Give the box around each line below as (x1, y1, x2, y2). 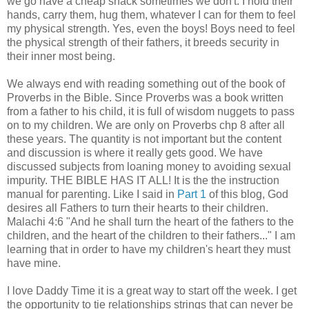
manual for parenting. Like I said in (7, 188, 177, 201)
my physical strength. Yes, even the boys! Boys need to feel (7, 23, 295, 35)
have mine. (7, 257, 61, 270)
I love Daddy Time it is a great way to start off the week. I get (7, 285, 297, 297)
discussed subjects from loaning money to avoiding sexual (7, 161, 291, 173)
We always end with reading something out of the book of (7, 78, 285, 90)
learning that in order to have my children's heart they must (7, 243, 290, 256)
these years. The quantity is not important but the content (7, 133, 281, 146)
